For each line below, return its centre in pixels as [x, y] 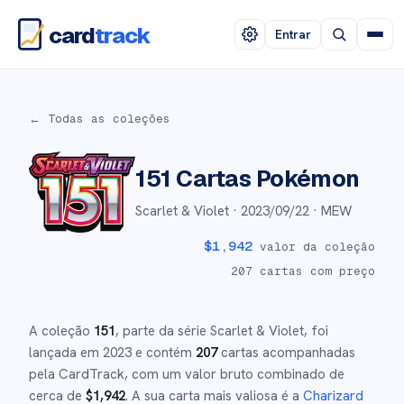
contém [167, 353]
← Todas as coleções [100, 119]
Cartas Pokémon [265, 178]
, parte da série [163, 331]
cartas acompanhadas [286, 353]
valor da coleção [314, 247]
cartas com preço [314, 271]
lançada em [66, 353]
